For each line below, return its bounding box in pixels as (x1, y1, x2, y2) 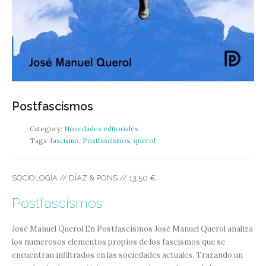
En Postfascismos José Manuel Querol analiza (85, 224, 253, 235)
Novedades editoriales (64, 123, 138, 133)
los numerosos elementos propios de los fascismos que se (12, 237, 225, 248)
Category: (30, 123, 64, 133)
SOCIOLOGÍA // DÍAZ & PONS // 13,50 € (12, 173, 160, 182)
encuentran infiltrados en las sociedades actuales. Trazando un (12, 250, 243, 261)
